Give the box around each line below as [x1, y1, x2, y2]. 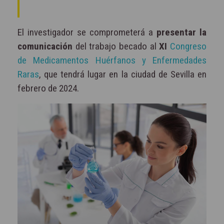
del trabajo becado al [72, 40, 159, 52]
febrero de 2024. [17, 82, 79, 94]
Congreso [170, 40, 207, 52]
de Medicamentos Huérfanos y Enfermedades [17, 54, 206, 66]
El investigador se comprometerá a [17, 26, 156, 38]
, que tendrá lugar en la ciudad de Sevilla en [39, 68, 206, 80]
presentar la [156, 26, 206, 38]
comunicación [17, 40, 72, 52]
